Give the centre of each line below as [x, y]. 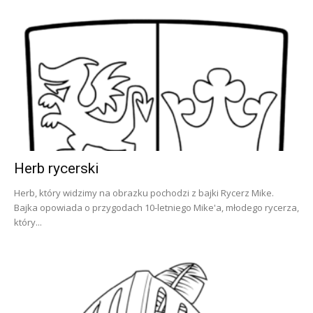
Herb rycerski [57, 169]
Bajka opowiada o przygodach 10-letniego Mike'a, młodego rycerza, [156, 208]
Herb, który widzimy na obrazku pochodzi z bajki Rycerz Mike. [144, 193]
